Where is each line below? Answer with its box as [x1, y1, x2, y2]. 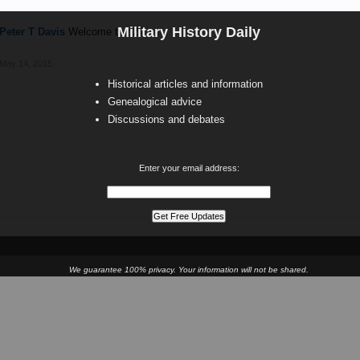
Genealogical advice [108, 96, 202, 108]
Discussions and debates [108, 113, 225, 125]
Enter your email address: [138, 163, 239, 173]
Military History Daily [117, 24, 260, 40]
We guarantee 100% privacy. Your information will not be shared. [69, 265, 309, 274]
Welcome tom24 [68, 26, 145, 38]
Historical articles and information [108, 78, 263, 90]
